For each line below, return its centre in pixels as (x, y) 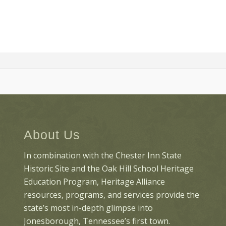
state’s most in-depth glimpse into (88, 208)
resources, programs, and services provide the (111, 195)
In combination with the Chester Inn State (102, 156)
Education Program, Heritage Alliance (94, 182)
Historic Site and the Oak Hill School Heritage (108, 169)
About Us (52, 135)
